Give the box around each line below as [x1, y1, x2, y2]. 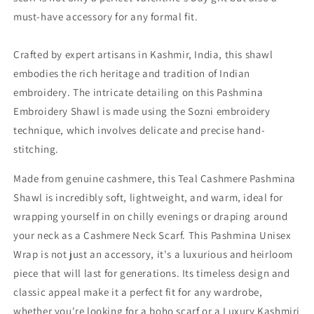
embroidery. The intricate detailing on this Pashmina [13, 85, 264, 99]
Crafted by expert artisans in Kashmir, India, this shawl [13, 47, 273, 61]
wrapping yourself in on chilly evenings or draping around [13, 209, 288, 223]
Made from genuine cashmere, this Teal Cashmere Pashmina [13, 171, 296, 185]
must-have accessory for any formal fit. [13, 9, 198, 23]
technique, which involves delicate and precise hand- [13, 123, 266, 137]
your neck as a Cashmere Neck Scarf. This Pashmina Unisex [13, 228, 292, 242]
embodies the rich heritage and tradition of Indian [13, 66, 251, 80]
